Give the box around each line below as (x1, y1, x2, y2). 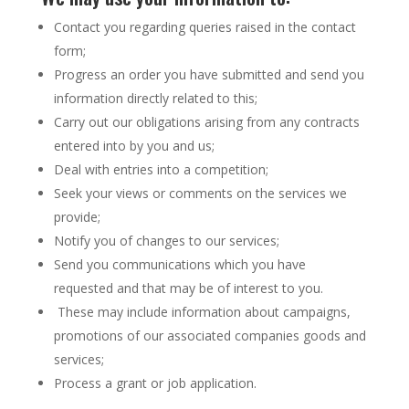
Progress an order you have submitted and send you (53, 66, 364, 83)
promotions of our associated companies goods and (53, 327, 366, 344)
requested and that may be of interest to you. (53, 279, 323, 297)
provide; (53, 208, 100, 225)
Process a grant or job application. (53, 374, 257, 392)
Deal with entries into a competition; (53, 161, 268, 178)
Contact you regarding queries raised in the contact (53, 18, 356, 36)
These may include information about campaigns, (53, 303, 351, 320)
